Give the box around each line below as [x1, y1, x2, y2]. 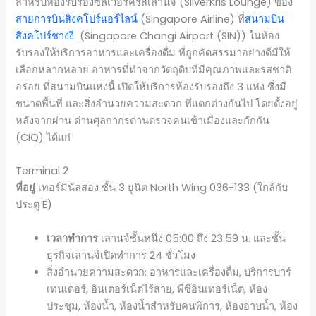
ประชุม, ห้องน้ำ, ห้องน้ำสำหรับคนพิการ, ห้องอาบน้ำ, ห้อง [47, 298, 298, 313]
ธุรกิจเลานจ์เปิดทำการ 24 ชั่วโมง [47, 248, 196, 262]
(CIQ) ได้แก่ [16, 130, 71, 145]
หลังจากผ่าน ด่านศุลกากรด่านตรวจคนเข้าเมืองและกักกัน [16, 113, 270, 128]
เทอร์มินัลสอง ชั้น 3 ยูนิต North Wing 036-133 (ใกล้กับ [35, 181, 288, 195]
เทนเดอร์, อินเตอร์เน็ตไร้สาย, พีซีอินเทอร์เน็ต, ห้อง [47, 281, 268, 296]
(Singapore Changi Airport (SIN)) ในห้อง [74, 28, 280, 43]
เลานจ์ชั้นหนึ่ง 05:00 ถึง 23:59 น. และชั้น [98, 231, 286, 245]
